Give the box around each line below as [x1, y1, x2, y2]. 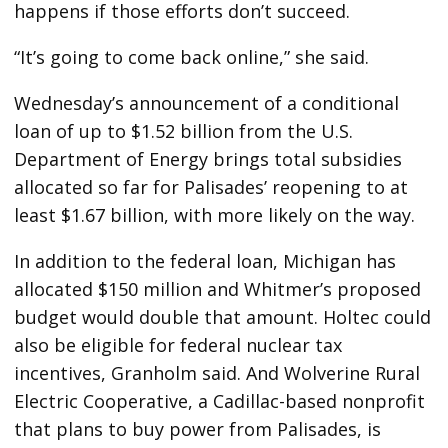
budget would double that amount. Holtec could [14, 305, 432, 330]
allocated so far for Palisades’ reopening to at [14, 175, 409, 200]
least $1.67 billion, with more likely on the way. [14, 203, 416, 228]
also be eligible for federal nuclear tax [14, 333, 343, 358]
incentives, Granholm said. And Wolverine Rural [14, 361, 421, 386]
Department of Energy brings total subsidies [14, 147, 403, 172]
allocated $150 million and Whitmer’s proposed [14, 277, 422, 302]
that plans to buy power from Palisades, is [14, 417, 382, 442]
